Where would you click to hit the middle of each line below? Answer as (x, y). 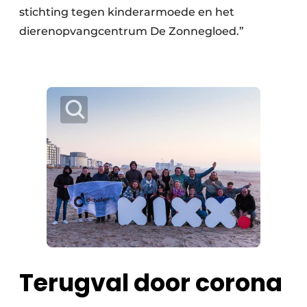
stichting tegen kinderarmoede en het (127, 12)
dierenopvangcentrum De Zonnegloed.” (133, 31)
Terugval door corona (151, 283)
